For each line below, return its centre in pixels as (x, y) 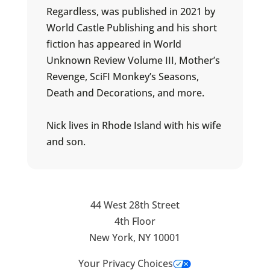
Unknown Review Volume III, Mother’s (133, 61)
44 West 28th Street (135, 205)
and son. (66, 142)
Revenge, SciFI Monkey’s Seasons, (122, 77)
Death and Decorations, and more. (125, 93)
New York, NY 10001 (135, 238)
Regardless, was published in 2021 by (130, 12)
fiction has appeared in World (114, 44)
